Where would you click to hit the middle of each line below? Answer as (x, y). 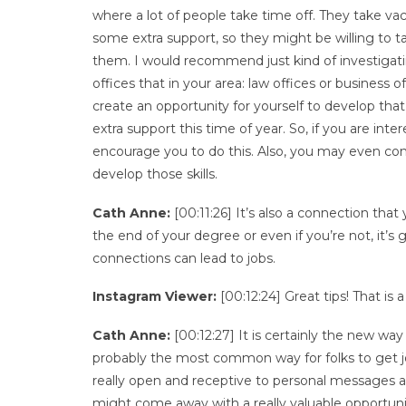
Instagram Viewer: (155, 297)
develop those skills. (155, 174)
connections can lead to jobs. (184, 258)
